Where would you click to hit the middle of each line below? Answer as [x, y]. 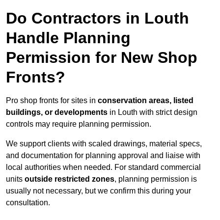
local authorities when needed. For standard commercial [103, 167]
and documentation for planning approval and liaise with [103, 156]
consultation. [28, 203]
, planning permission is [156, 179]
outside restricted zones [69, 179]
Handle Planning [68, 38]
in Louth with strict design [152, 112]
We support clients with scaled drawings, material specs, [104, 144]
